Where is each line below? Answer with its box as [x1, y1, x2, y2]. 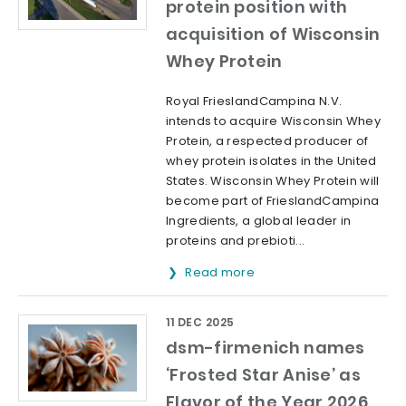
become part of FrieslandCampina [166, 191, 380, 209]
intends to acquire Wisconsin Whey [166, 111, 381, 130]
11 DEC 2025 [166, 314, 235, 330]
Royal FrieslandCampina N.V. [166, 92, 343, 110]
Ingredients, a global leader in [166, 211, 352, 229]
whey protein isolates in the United [166, 151, 377, 169]
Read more [185, 263, 258, 281]
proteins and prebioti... [166, 231, 305, 249]
